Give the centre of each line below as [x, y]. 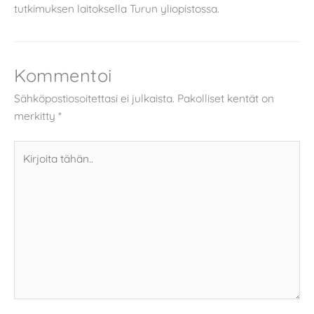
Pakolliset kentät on [226, 98]
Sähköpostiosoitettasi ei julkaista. [94, 98]
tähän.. [30, 166]
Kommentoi [63, 75]
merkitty [36, 116]
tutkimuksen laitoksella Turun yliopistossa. [117, 9]
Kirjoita [30, 149]
